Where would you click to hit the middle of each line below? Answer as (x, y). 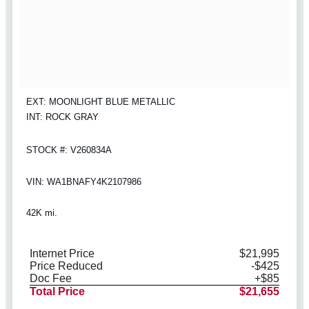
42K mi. (42, 213)
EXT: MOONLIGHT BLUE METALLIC (101, 102)
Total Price (57, 292)
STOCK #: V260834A (69, 150)
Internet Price (62, 254)
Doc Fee (51, 279)
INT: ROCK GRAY (62, 117)
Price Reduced (66, 266)
